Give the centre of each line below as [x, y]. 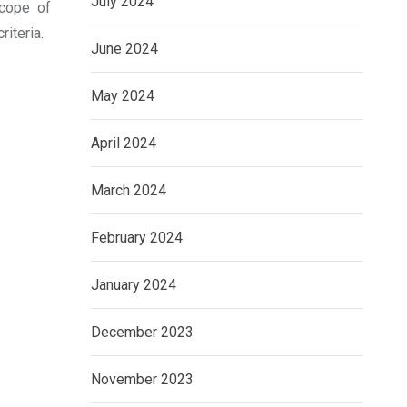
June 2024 [124, 49]
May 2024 [123, 96]
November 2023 [142, 379]
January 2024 [134, 285]
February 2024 [137, 238]
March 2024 [129, 190]
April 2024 [124, 143]
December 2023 [142, 332]
